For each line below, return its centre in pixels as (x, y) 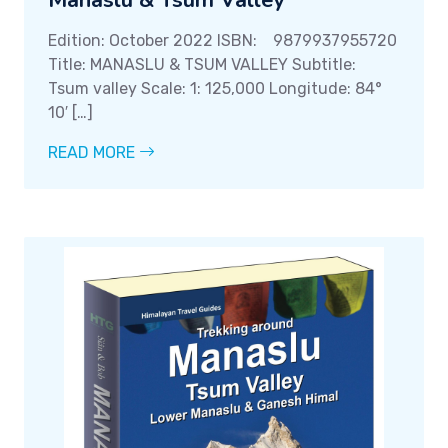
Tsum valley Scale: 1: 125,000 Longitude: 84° (215, 89)
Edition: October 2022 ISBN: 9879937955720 (222, 41)
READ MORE (93, 153)
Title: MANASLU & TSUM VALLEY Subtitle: (202, 65)
